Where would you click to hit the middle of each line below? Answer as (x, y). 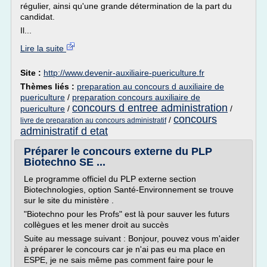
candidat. (38, 17)
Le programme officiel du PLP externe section (110, 179)
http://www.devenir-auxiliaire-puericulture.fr (124, 73)
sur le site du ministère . (69, 200)
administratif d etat (64, 131)
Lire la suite (43, 48)
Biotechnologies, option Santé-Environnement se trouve (129, 190)
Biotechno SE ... (65, 162)
